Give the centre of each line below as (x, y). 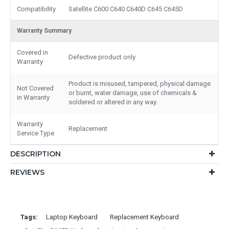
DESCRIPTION (36, 154)
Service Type (36, 133)
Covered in (32, 52)
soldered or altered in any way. (113, 102)
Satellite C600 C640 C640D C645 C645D (126, 9)
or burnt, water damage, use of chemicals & (133, 93)
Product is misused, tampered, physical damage (140, 83)
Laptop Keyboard (72, 217)
